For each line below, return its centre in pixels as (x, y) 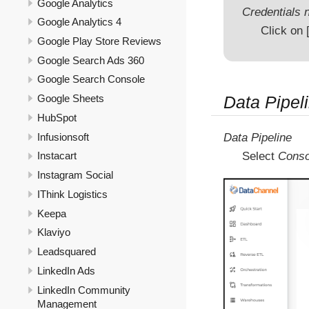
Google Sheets (71, 99)
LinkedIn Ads (66, 270)
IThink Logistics (72, 194)
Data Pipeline (258, 137)
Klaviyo (54, 232)
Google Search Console (91, 79)
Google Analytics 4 (79, 22)
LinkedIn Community (84, 290)
